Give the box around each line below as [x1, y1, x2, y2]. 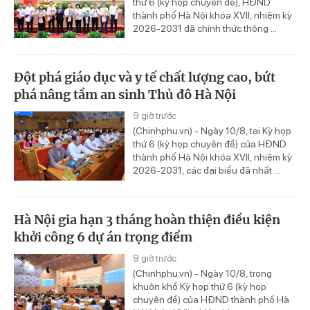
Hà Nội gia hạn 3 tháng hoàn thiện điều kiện [14, 212, 280, 228]
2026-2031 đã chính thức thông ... [133, 22, 277, 34]
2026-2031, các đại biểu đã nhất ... [133, 165, 280, 176]
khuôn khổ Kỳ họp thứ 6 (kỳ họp [133, 281, 266, 293]
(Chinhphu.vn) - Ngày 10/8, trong [133, 268, 272, 280]
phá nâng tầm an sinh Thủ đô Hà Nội [14, 86, 236, 103]
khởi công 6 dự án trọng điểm [14, 229, 192, 246]
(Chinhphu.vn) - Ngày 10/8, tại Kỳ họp [133, 125, 291, 137]
